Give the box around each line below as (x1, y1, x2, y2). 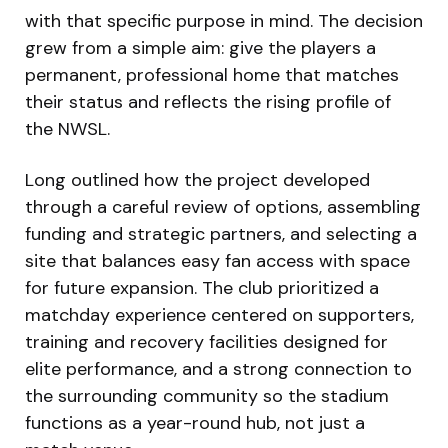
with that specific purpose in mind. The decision (25, 8, 423, 33)
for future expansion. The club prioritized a (25, 275, 379, 300)
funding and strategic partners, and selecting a (25, 221, 417, 246)
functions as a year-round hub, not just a (25, 410, 365, 435)
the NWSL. (25, 116, 110, 141)
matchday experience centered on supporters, (25, 302, 414, 327)
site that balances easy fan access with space (25, 248, 410, 273)
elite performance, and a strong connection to (25, 356, 412, 381)
